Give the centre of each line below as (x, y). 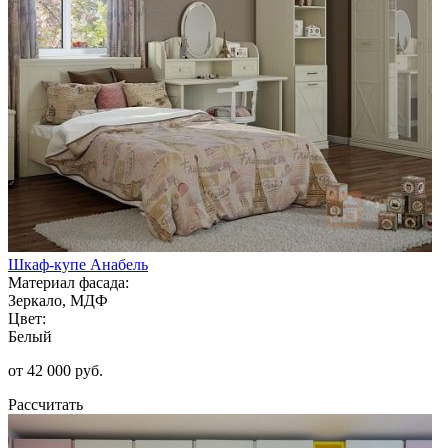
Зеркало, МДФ (58, 300)
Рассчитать (45, 404)
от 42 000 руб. (55, 370)
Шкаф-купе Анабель (78, 264)
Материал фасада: (68, 282)
